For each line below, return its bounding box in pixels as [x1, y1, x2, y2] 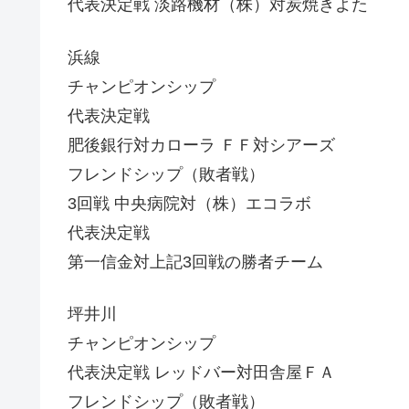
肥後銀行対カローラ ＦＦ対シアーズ [68, 135, 335, 154]
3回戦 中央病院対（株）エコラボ [68, 194, 311, 213]
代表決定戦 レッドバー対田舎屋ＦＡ [68, 362, 335, 382]
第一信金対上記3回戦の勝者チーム [68, 252, 323, 271]
